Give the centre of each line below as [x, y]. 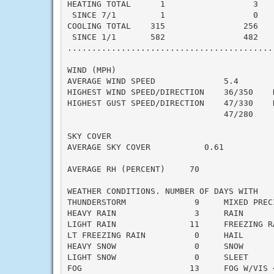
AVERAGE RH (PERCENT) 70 [133, 169]
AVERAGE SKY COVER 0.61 [145, 147]
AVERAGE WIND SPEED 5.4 [153, 81]
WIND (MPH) [91, 70]
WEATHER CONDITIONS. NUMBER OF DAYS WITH [162, 191]
